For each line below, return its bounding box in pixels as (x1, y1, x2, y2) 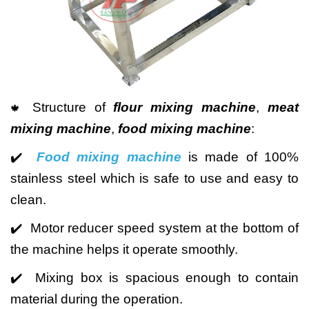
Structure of (32, 100, 114, 114)
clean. (10, 192, 46, 207)
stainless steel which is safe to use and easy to (10, 171, 299, 186)
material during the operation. (10, 292, 183, 306)
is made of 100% (181, 150, 299, 164)
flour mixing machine (113, 100, 257, 114)
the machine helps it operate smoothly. (10, 242, 238, 257)
